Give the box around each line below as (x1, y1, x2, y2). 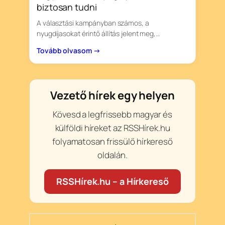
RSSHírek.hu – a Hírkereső (56, 175, 169, 188)
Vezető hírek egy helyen (50, 88, 175, 103)
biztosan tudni (37, 1, 97, 14)
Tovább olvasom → (37, 46, 100, 56)
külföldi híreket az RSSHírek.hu (55, 122, 170, 134)
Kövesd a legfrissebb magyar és (53, 108, 172, 121)
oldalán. (97, 149, 128, 161)
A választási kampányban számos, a (37, 18, 149, 28)
